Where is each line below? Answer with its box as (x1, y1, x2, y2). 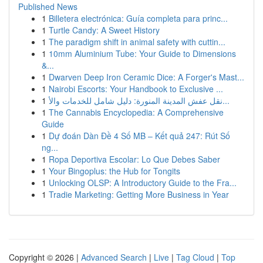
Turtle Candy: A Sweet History (49, 24, 160, 36)
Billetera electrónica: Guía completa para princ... (49, 12, 228, 24)
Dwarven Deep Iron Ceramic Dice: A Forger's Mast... (49, 71, 244, 83)
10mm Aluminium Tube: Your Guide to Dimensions (49, 48, 236, 59)
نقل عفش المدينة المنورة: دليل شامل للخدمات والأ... (222, 95, 230, 106)
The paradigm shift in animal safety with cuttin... (49, 36, 225, 48)
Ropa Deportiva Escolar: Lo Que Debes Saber (49, 153, 220, 165)
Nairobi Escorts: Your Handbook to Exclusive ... (49, 83, 223, 95)
